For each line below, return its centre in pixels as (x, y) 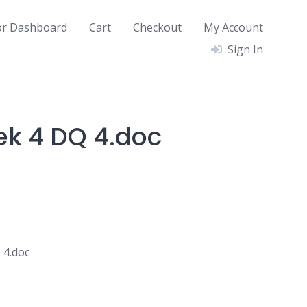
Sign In (245, 49)
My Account (233, 27)
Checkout (157, 27)
